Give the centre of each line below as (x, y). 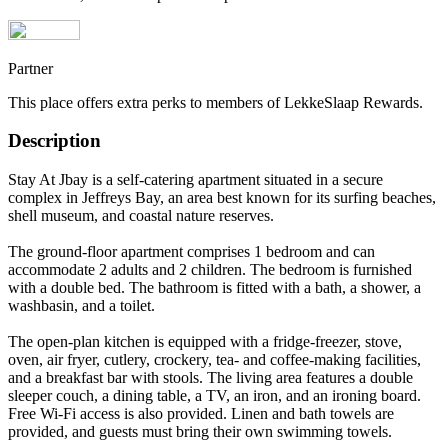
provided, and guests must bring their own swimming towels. (200, 432)
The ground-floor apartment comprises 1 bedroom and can (191, 252)
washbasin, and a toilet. (81, 306)
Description (54, 141)
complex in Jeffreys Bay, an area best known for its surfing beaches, (222, 198)
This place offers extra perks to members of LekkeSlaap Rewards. (215, 102)
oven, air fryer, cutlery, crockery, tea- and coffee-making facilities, (214, 360)
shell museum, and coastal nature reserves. (141, 216)
